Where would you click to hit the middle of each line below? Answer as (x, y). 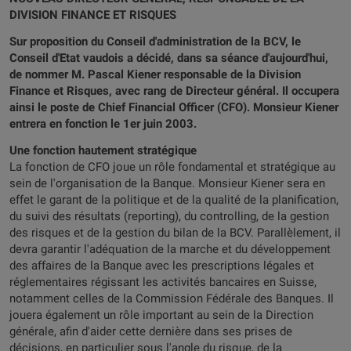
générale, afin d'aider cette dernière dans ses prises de (151, 331)
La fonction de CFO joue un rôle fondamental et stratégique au (172, 167)
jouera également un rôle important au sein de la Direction (161, 315)
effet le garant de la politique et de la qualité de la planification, (174, 200)
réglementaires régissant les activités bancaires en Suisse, (163, 282)
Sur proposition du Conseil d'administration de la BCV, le (155, 42)
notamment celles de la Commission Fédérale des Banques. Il (172, 299)
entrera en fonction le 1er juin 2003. (103, 124)
